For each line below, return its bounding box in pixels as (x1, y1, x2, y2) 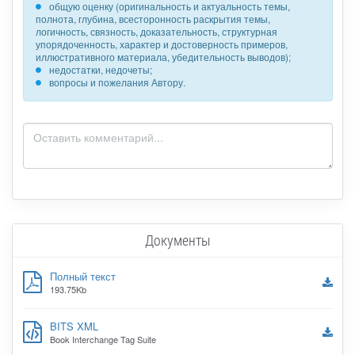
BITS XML (49, 319, 98, 334)
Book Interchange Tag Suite (49, 333, 156, 346)
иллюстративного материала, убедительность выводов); (35, 50, 291, 64)
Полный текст (49, 269, 116, 284)
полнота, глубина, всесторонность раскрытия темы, (35, 12, 270, 26)
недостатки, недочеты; (48, 63, 152, 77)
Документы (144, 230, 211, 250)
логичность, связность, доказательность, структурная (35, 25, 277, 39)
